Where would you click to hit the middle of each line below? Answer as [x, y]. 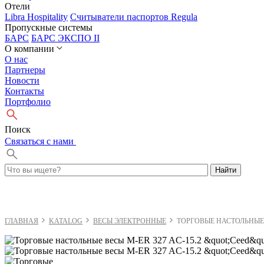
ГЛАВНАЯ [22, 221]
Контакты [24, 91]
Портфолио [28, 102]
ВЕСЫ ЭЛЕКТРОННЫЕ [130, 221]
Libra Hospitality [36, 17]
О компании [29, 49]
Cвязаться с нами [40, 141]
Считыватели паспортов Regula [134, 17]
